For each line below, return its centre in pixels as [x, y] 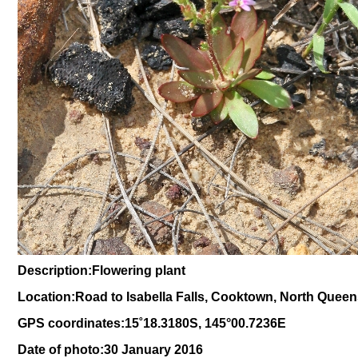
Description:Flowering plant [101, 270]
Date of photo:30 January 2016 [110, 350]
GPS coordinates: [71, 323]
